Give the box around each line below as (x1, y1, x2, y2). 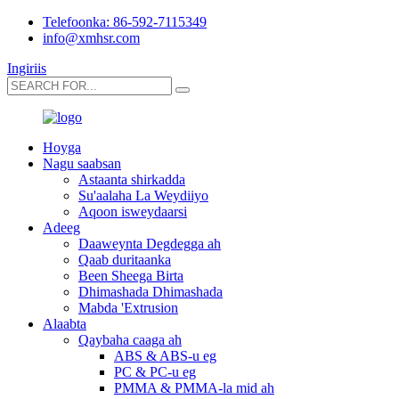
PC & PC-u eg (114, 364, 196, 379)
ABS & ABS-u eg (114, 348, 216, 363)
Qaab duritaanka (78, 252, 171, 267)
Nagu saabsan (43, 156, 121, 171)
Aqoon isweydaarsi (78, 204, 187, 219)
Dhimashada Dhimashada (78, 284, 223, 299)
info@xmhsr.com (43, 30, 140, 45)
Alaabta (43, 316, 86, 331)
